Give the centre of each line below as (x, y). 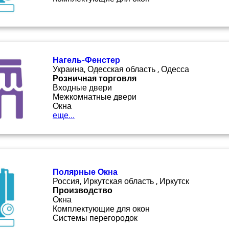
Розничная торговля (95, 78)
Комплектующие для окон (101, 209)
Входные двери (82, 88)
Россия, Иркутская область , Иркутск (121, 181)
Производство (83, 190)
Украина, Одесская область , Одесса (121, 69)
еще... (64, 115)
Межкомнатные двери (95, 97)
